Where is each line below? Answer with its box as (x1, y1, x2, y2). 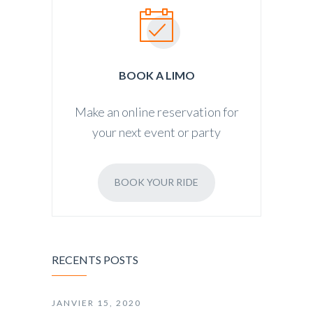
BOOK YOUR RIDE (115, 176, 198, 189)
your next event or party (92, 124, 221, 140)
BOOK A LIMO (118, 68, 195, 82)
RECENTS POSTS (52, 253, 138, 267)
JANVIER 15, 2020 (52, 298, 141, 309)
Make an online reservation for (74, 104, 239, 120)
